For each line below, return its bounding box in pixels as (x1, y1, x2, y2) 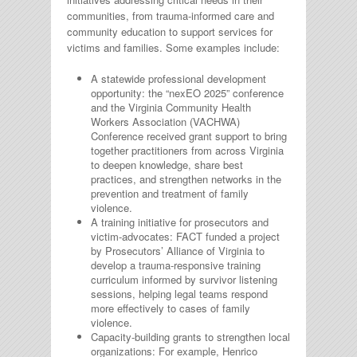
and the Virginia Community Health (91, 99, 251, 115)
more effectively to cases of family (91, 300, 250, 316)
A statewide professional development (91, 70, 266, 86)
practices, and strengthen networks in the (91, 171, 281, 186)
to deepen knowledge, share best (91, 156, 243, 172)
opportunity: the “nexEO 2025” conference (91, 84, 284, 100)
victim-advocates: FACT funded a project (91, 228, 280, 244)
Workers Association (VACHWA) (91, 113, 240, 129)
